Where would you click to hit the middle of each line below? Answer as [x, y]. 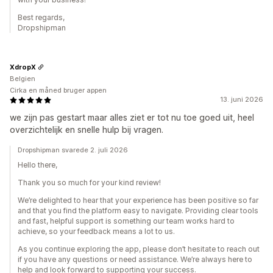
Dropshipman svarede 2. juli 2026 [73, 150]
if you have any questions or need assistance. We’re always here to [135, 260]
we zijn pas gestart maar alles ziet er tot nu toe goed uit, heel [132, 118]
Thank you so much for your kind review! [89, 183]
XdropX [23, 67]
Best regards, [41, 18]
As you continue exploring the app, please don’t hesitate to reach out [139, 249]
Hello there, [37, 165]
